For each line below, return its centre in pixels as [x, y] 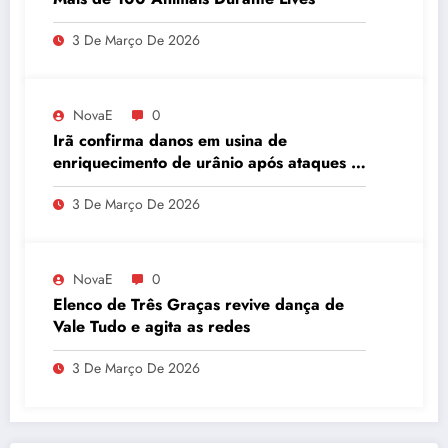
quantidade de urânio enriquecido [179, 206]
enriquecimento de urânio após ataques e [206, 162]
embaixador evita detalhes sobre [174, 184]
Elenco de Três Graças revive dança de [198, 304]
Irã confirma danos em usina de [170, 140]
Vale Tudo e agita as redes [151, 326]
